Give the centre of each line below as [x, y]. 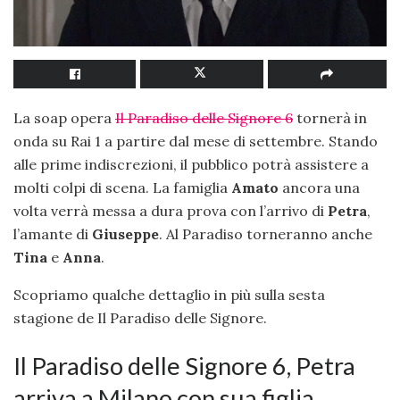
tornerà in [330, 118]
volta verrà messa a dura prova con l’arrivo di [171, 211]
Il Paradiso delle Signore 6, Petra [184, 365]
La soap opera [64, 118]
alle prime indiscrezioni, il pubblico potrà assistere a [191, 165]
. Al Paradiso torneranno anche [266, 234]
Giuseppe [125, 234]
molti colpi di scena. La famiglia [122, 188]
